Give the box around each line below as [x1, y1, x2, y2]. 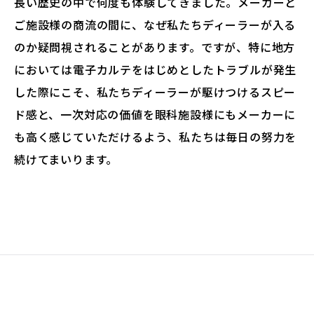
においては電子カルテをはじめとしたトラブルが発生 [14, 60, 297, 78]
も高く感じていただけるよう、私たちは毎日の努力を [14, 128, 297, 145]
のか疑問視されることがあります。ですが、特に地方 [14, 38, 296, 55]
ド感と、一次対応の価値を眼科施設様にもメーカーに [14, 105, 296, 123]
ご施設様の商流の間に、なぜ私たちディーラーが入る [14, 15, 296, 33]
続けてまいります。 [14, 150, 118, 168]
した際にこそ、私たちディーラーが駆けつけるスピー [14, 83, 296, 100]
